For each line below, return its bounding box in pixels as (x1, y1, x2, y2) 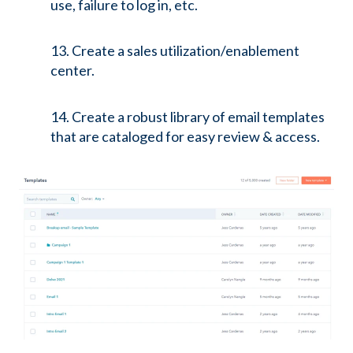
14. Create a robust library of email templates (50, 107, 325, 125)
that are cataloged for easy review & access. (50, 127, 320, 145)
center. (50, 61, 95, 80)
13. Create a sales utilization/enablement (50, 42, 299, 60)
